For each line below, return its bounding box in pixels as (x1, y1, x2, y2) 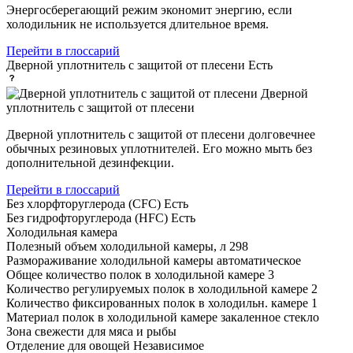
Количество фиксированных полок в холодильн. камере (6, 295, 311, 310)
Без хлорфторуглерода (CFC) (6, 196, 164, 210)
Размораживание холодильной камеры (6, 253, 217, 267)
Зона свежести (6, 324, 87, 338)
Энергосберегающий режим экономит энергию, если (6, 2, 292, 17)
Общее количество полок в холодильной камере (6, 267, 268, 281)
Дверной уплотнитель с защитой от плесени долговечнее (6, 127, 315, 141)
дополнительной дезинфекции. (6, 155, 174, 169)
